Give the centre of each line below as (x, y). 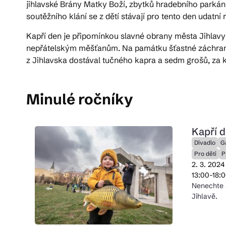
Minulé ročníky (80, 99)
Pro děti (205, 154)
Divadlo (205, 143)
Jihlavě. (204, 196)
